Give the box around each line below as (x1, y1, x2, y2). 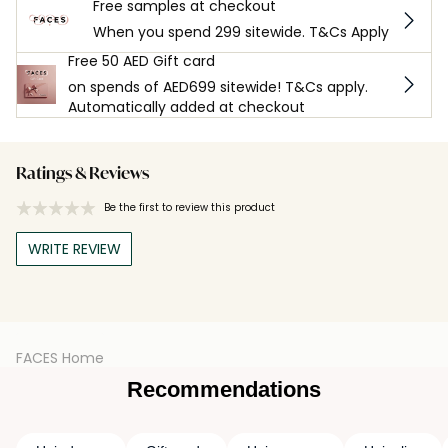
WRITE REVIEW (27, 238, 121, 259)
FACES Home (16, 347, 104, 368)
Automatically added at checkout (68, 96, 306, 117)
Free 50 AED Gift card (68, 50, 216, 71)
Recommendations (127, 376, 321, 402)
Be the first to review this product (104, 199, 275, 215)
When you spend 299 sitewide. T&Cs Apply (93, 22, 389, 43)
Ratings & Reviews (16, 166, 149, 183)
